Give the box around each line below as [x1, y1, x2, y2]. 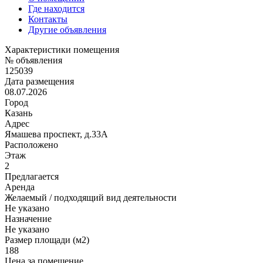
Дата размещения [5, 76, 74, 86]
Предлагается [5, 171, 59, 181]
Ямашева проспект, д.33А [5, 129, 108, 139]
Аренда [5, 181, 35, 192]
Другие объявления [28, 24, 106, 35]
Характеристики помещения [5, 44, 119, 55]
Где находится [28, 3, 85, 14]
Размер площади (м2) [5, 234, 89, 245]
